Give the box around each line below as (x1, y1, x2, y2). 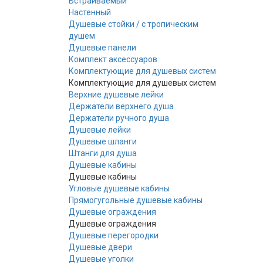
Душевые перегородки (69, 230, 159, 240)
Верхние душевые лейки (69, 89, 164, 99)
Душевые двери (69, 242, 132, 252)
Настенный (69, 7, 111, 17)
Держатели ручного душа (69, 113, 169, 123)
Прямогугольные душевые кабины (69, 195, 203, 205)
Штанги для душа (69, 148, 137, 158)
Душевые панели (69, 42, 136, 52)
